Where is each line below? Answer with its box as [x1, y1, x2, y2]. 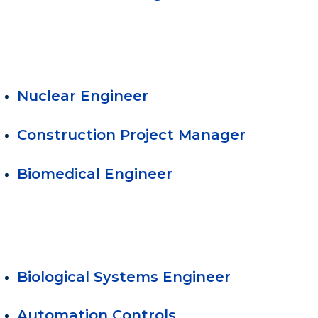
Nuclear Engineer [17, 87, 148, 105]
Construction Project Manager [17, 126, 246, 144]
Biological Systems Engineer [17, 268, 231, 285]
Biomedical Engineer [17, 165, 172, 182]
